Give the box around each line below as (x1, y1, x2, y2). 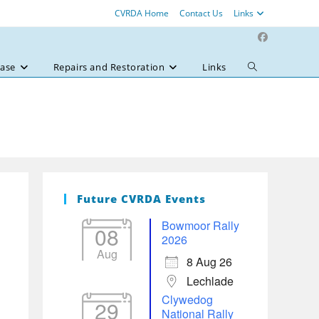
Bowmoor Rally (162, 217, 239, 234)
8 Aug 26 (187, 253, 232, 270)
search (248, 99, 280, 113)
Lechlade (187, 273, 234, 289)
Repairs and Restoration (53, 61, 165, 73)
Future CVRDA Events (77, 192, 206, 206)
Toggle (248, 61, 279, 74)
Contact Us (179, 7, 223, 19)
